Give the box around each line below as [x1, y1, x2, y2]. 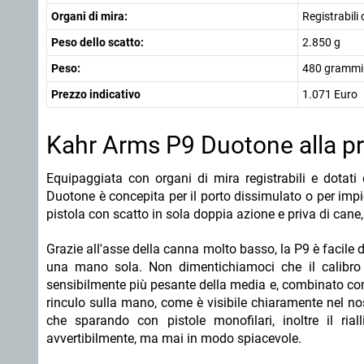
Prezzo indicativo [51, 88, 141, 101]
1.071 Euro [302, 88, 357, 101]
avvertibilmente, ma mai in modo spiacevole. [46, 331, 301, 346]
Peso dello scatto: [51, 36, 144, 49]
